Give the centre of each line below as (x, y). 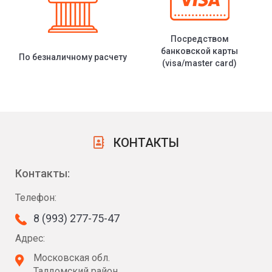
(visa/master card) (199, 63)
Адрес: (30, 239)
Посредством (199, 39)
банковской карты (199, 51)
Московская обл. (72, 258)
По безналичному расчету (73, 57)
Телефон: (36, 198)
